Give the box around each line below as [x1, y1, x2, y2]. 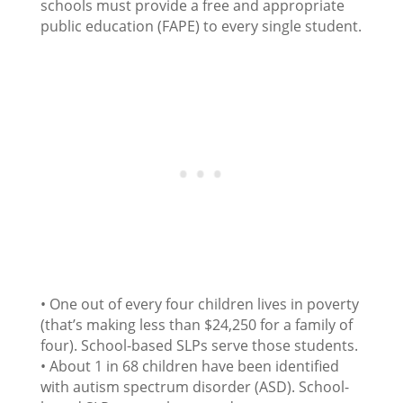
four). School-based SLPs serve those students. [40, 336, 358, 356]
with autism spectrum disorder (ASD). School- [40, 377, 349, 398]
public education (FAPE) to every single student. [40, 16, 362, 37]
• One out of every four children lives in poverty [40, 294, 359, 315]
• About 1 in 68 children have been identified [40, 356, 339, 377]
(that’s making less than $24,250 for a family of [40, 315, 353, 336]
